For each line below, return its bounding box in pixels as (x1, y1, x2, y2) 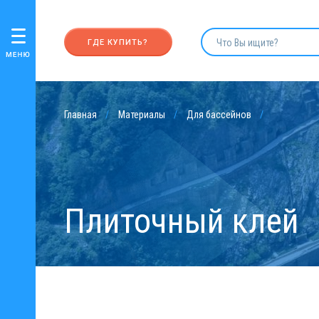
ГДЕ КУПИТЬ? (88, 38, 149, 47)
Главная (64, 109, 97, 120)
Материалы (118, 109, 165, 120)
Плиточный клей (64, 201, 299, 241)
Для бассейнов (187, 109, 251, 120)
